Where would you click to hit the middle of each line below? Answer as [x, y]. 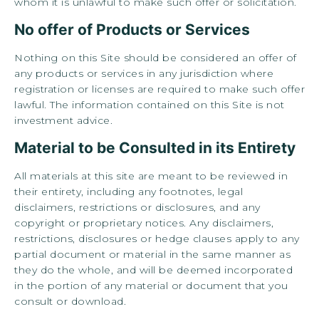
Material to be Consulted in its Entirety [155, 148]
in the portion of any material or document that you [151, 285]
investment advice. [63, 120]
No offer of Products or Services [132, 30]
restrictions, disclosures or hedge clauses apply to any [157, 238]
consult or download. [70, 301]
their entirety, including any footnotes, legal [129, 191]
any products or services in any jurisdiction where [144, 73]
